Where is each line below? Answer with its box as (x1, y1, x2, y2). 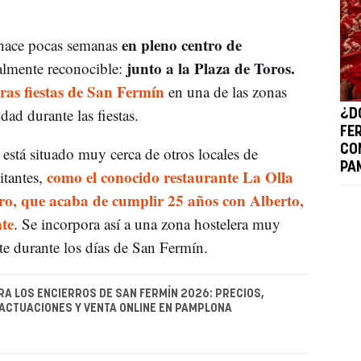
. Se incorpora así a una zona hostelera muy (13, 213, 280, 234)
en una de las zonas (164, 81, 287, 102)
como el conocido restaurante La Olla (46, 165, 293, 188)
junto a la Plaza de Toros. (122, 56, 295, 79)
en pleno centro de (121, 33, 242, 56)
